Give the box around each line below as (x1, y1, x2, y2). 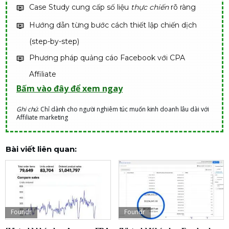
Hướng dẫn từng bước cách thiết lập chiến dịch (29, 20, 197, 30)
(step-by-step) (29, 37, 79, 46)
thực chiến (131, 3, 169, 12)
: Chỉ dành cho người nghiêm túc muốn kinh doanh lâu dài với (37, 105, 209, 113)
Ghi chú (16, 105, 38, 113)
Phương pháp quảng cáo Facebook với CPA (29, 53, 185, 62)
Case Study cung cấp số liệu (29, 3, 131, 12)
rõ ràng (169, 3, 196, 12)
